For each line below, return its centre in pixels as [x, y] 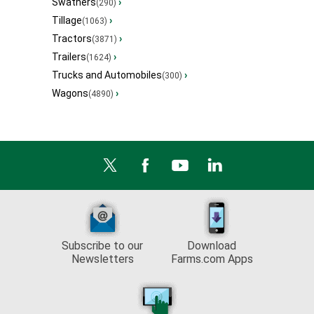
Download [212, 246]
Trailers [69, 57]
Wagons [70, 94]
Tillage [67, 21]
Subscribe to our [102, 246]
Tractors [72, 39]
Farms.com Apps [212, 259]
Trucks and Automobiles [107, 75]
